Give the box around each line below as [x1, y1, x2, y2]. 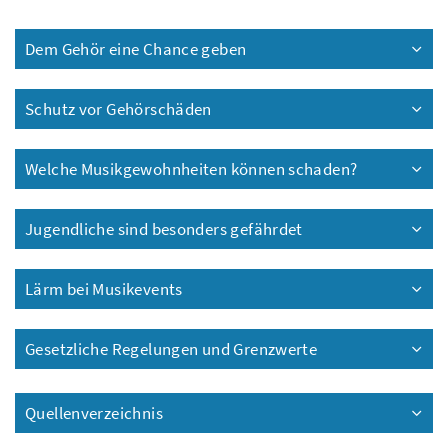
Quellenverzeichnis [25, 402, 163, 425]
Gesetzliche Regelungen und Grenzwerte [25, 338, 318, 361]
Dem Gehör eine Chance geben [25, 38, 247, 61]
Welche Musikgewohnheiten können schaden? [25, 158, 358, 181]
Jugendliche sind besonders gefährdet [25, 218, 303, 241]
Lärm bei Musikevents [25, 278, 183, 301]
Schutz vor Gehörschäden [25, 98, 212, 121]
